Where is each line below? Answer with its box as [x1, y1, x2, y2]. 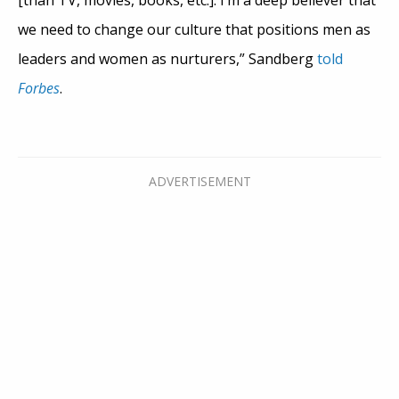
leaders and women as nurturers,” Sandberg [18, 48, 317, 69]
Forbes [18, 77, 60, 98]
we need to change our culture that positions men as [18, 19, 370, 39]
